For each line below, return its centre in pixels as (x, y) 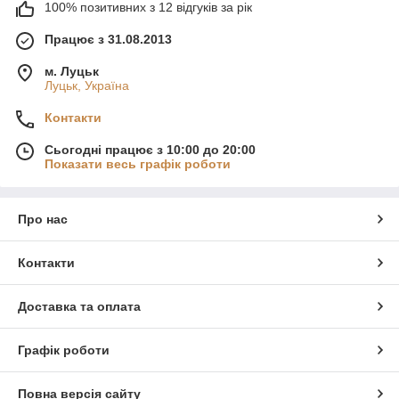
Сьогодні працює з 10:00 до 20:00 (150, 150)
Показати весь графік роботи (138, 164)
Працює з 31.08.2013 (108, 40)
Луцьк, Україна (87, 86)
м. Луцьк (72, 72)
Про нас (43, 220)
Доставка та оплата (79, 307)
